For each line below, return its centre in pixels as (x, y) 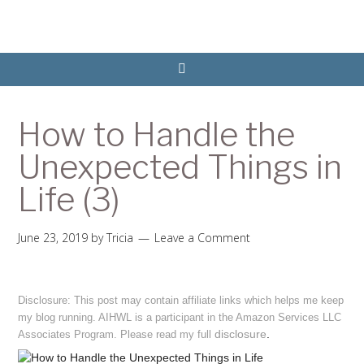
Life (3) (69, 199)
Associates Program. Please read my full (117, 334)
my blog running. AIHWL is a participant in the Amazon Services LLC (180, 317)
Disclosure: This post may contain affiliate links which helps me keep (181, 300)
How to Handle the (157, 134)
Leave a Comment (203, 238)
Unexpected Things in (180, 167)
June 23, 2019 (53, 238)
